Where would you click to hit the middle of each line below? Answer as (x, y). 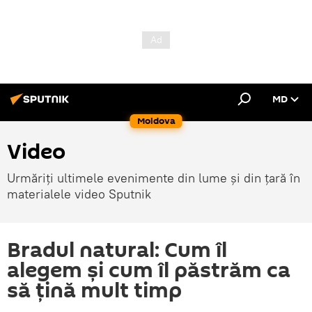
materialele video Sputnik (79, 194)
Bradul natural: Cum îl (117, 250)
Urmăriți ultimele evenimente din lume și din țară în (154, 178)
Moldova (156, 121)
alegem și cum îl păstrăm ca (149, 271)
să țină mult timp (94, 291)
